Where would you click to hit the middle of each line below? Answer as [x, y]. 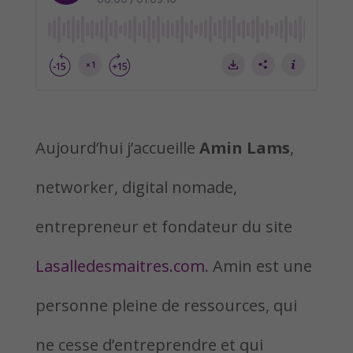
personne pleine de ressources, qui [166, 305]
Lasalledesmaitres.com [120, 266]
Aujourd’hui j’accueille [117, 148]
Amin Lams [244, 148]
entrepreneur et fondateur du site [163, 227]
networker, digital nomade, [136, 187]
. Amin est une [258, 266]
